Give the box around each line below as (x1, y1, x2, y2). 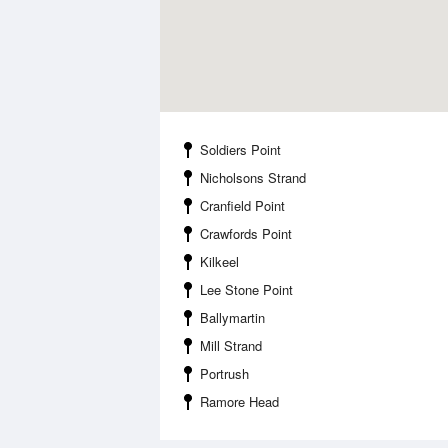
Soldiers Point (200, 140, 281, 159)
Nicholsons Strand (200, 168, 306, 187)
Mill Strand (200, 336, 262, 355)
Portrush (200, 364, 249, 383)
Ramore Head (200, 392, 279, 411)
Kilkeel (200, 252, 239, 271)
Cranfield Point (200, 196, 285, 215)
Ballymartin (200, 308, 265, 327)
